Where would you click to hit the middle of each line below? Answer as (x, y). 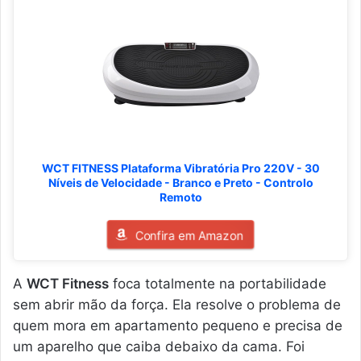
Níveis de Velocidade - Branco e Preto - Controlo (180, 182)
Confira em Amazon (189, 235)
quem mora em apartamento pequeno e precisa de (178, 325)
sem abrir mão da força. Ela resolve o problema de (177, 304)
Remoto (180, 197)
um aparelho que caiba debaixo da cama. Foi (159, 346)
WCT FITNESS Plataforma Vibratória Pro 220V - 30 (180, 168)
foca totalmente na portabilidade (218, 283)
